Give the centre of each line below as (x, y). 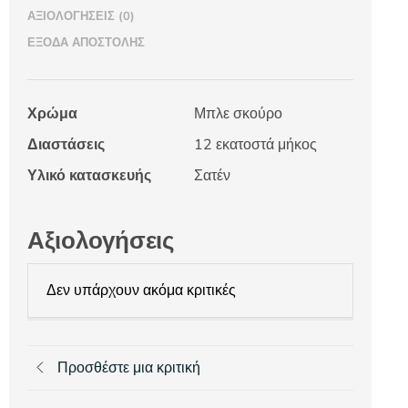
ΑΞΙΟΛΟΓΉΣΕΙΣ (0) (81, 16)
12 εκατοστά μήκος (255, 144)
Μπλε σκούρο (238, 113)
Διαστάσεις (66, 144)
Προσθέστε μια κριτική (129, 367)
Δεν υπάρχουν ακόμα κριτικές (141, 290)
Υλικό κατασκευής (89, 175)
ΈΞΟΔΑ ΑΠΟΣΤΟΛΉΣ (86, 42)
